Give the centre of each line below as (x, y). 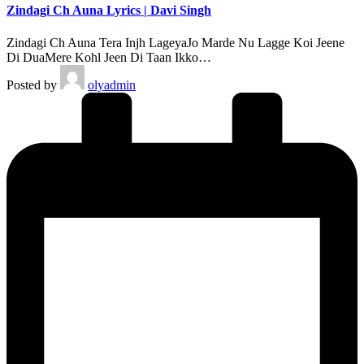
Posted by (32, 84)
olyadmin (112, 84)
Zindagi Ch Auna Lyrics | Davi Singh (109, 11)
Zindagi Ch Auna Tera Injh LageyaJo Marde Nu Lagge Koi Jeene (175, 42)
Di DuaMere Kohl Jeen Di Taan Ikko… (109, 57)
